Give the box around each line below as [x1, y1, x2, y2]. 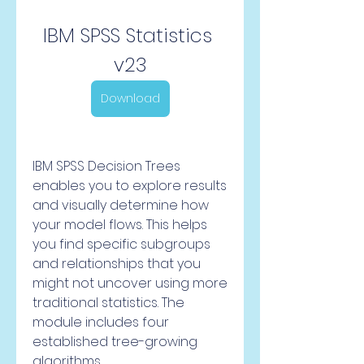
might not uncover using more [32, 274, 227, 292]
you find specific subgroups [32, 235, 210, 253]
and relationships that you [32, 254, 201, 273]
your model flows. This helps [32, 215, 207, 234]
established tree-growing [32, 332, 197, 351]
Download [100, 90, 160, 106]
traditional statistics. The [32, 293, 184, 312]
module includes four [32, 313, 169, 331]
